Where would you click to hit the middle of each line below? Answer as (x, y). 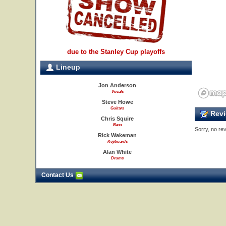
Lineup (67, 67)
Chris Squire (117, 119)
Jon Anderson (117, 85)
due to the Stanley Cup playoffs (116, 52)
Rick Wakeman (117, 135)
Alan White (117, 152)
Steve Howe (117, 102)
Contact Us (58, 175)
